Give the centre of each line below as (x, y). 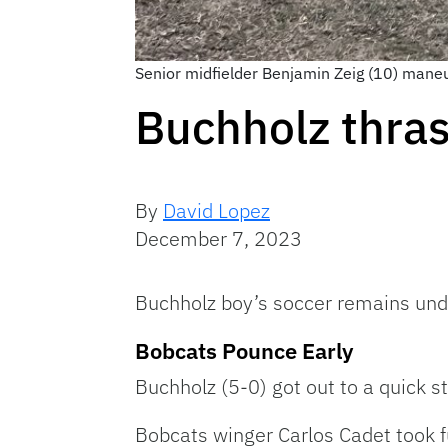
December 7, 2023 (218, 238)
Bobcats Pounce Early (244, 350)
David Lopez (216, 210)
